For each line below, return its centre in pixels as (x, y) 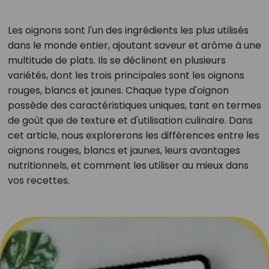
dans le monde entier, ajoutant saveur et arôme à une (134, 45)
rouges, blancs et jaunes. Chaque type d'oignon (118, 90)
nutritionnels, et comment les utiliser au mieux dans (128, 165)
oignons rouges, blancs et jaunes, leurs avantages (124, 150)
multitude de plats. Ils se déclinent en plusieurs (116, 60)
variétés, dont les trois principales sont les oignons (126, 75)
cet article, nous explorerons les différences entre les (133, 135)
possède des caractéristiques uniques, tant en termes (134, 105)
